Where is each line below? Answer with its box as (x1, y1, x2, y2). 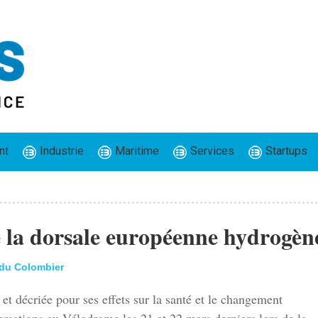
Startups (262, 144, 307, 158)
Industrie (36, 144, 84, 158)
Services (187, 144, 234, 158)
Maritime (111, 144, 159, 158)
